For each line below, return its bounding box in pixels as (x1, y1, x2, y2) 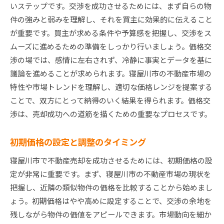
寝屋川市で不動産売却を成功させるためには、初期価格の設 (10, 155, 212, 166)
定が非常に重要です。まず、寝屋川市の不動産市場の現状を (10, 168, 211, 179)
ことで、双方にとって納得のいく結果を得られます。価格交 (10, 95, 210, 106)
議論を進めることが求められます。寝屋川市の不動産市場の (10, 68, 211, 79)
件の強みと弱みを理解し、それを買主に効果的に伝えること (10, 14, 212, 25)
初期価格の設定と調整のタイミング (10, 135, 146, 148)
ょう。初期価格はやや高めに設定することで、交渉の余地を (10, 195, 211, 206)
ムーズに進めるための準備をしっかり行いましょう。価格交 (10, 41, 211, 52)
